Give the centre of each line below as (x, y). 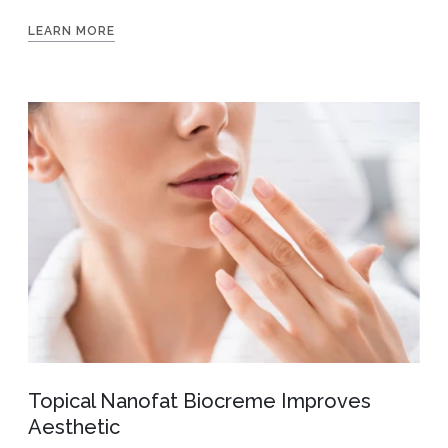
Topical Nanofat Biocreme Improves (199, 401)
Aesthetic (73, 427)
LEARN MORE (71, 31)
